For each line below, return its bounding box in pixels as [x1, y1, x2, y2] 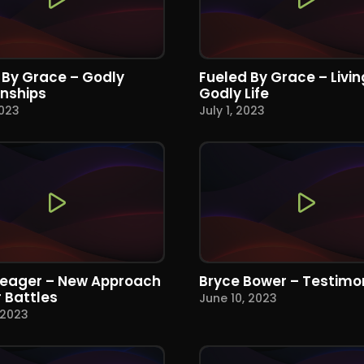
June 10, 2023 [198, 290, 277, 307]
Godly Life [198, 83, 269, 103]
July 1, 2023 [198, 102, 265, 119]
